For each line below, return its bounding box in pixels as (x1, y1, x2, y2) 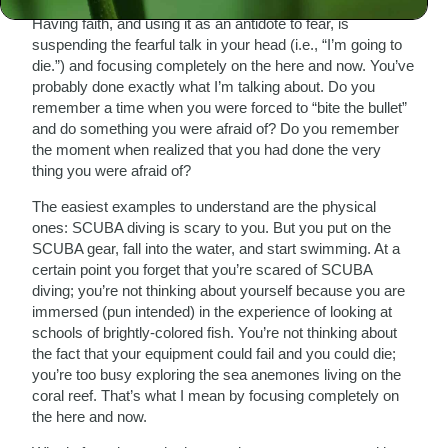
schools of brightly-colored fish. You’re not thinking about (32, 323, 398, 341)
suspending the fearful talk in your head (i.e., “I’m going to (32, 35, 403, 53)
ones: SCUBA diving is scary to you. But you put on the (32, 218, 392, 236)
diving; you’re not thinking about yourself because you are (32, 281, 406, 299)
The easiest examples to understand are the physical (32, 197, 377, 215)
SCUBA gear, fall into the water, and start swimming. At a (32, 239, 401, 257)
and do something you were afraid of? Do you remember (32, 119, 400, 137)
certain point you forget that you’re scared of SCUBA (32, 260, 373, 278)
